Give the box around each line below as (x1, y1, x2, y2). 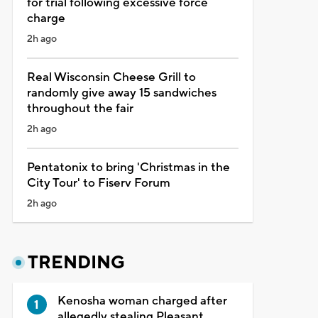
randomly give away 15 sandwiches (26, 84, 216, 101)
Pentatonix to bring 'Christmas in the (26, 159, 230, 175)
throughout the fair (26, 100, 133, 116)
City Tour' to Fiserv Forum (26, 175, 170, 191)
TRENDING (27, 251, 125, 274)
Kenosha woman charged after (57, 292, 227, 309)
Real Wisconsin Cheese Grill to (26, 69, 196, 85)
